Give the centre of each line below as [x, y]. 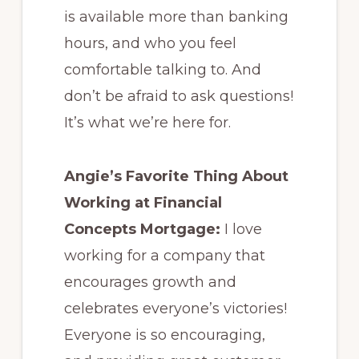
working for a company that [164, 256]
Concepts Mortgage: [144, 230]
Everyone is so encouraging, [164, 335]
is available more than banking [176, 17]
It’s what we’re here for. [147, 123]
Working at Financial [143, 203]
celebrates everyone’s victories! [175, 309]
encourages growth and [150, 282]
